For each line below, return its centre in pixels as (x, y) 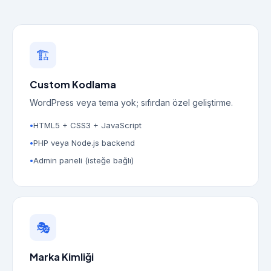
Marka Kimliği (62, 257)
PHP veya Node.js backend (84, 143)
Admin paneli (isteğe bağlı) (83, 160)
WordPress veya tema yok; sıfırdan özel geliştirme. (131, 103)
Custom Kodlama (73, 84)
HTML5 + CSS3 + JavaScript (87, 125)
